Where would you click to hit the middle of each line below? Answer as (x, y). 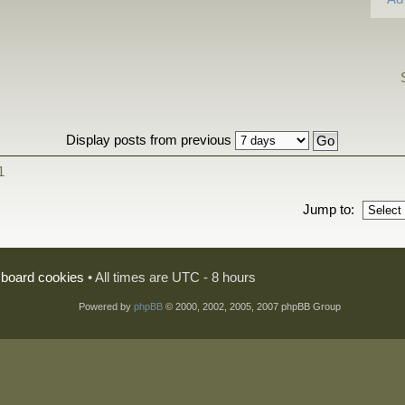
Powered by (106, 307)
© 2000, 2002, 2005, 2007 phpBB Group (251, 307)
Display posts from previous (150, 140)
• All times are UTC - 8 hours (170, 277)
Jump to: (328, 209)
